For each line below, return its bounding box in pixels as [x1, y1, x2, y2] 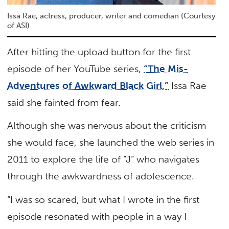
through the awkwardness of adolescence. [7, 170, 195, 182]
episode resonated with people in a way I [7, 210, 187, 222]
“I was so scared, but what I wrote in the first [7, 193, 200, 205]
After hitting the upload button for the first [7, 46, 191, 58]
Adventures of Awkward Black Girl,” [7, 80, 169, 92]
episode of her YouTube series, [7, 63, 144, 75]
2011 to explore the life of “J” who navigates [7, 153, 200, 166]
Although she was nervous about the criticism [7, 120, 207, 132]
